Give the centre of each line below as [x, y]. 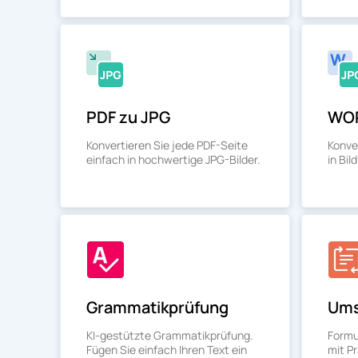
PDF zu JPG [128, 117]
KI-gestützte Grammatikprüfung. [170, 335]
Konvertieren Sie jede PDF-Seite [167, 145]
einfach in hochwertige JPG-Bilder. [173, 159]
